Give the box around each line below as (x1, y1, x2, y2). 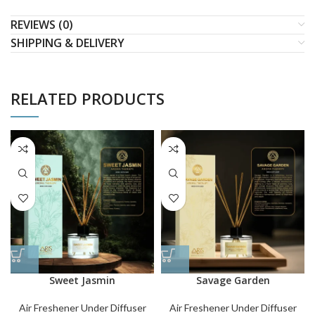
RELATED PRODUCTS (11, 87, 165, 109)
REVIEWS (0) (11, 16, 73, 32)
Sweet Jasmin (49, 273, 115, 287)
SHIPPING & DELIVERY (11, 34, 124, 51)
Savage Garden (195, 273, 270, 287)
